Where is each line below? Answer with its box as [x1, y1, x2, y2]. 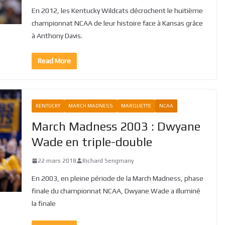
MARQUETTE [121, 102, 151, 108]
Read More [37, 56, 71, 65]
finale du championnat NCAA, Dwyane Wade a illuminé [31, 186, 200, 195]
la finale [31, 199, 56, 207]
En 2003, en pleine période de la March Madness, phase [31, 174, 203, 182]
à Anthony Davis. [31, 31, 82, 40]
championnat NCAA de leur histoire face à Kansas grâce [31, 19, 203, 27]
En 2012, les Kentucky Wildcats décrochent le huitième [31, 6, 203, 15]
